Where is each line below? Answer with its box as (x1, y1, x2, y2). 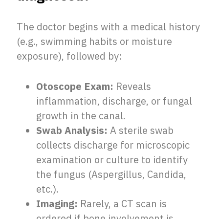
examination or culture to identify (36, 152, 188, 167)
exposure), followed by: (17, 48, 124, 64)
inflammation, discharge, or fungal (36, 93, 192, 109)
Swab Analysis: (36, 123, 108, 138)
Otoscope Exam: (36, 79, 113, 94)
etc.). (36, 181, 59, 197)
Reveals (113, 79, 151, 94)
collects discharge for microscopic (36, 137, 190, 153)
